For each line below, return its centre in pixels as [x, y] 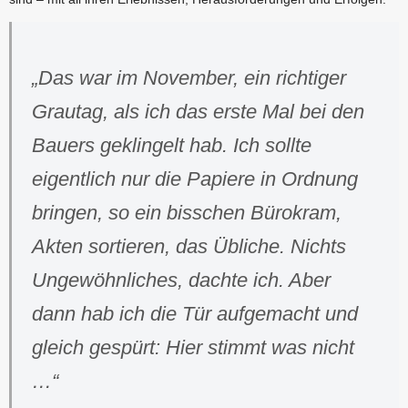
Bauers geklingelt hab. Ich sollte [172, 146]
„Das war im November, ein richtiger [189, 78]
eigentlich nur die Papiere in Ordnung [195, 179]
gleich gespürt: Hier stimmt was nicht [193, 348]
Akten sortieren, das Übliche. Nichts [189, 247]
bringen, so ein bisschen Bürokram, [187, 213]
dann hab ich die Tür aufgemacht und [195, 314]
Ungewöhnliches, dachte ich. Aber [181, 280]
